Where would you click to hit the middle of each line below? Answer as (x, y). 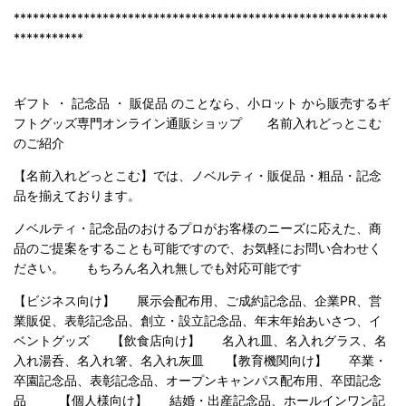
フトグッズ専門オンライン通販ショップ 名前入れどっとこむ (198, 123)
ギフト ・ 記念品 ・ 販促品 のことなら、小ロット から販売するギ (202, 103)
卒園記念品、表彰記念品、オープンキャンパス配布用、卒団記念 (198, 381)
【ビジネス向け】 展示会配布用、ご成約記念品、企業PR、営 (198, 301)
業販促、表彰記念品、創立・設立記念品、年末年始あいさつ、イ (198, 321)
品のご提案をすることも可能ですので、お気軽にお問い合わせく (198, 248)
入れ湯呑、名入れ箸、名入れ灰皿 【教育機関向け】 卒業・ (200, 361)
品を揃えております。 (86, 196)
